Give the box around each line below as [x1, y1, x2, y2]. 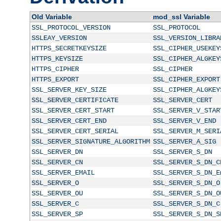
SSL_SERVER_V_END [152, 116, 216, 125]
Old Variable [31, 12, 72, 21]
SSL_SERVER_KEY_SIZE [31, 85, 107, 94]
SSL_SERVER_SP [31, 210, 83, 218]
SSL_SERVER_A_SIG [152, 137, 216, 146]
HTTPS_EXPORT [31, 75, 79, 83]
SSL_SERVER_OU [31, 189, 83, 197]
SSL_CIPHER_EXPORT [152, 75, 220, 83]
